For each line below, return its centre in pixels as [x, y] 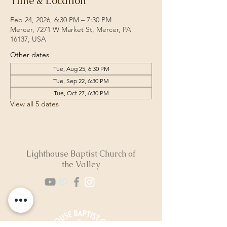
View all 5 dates [34, 104]
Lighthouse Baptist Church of [81, 154]
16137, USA [28, 39]
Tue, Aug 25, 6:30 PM [81, 69]
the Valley [81, 164]
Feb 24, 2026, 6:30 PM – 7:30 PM [61, 20]
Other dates [30, 55]
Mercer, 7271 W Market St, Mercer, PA [71, 29]
